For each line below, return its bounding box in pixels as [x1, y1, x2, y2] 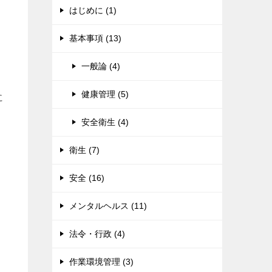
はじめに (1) [69, 5, 117, 16]
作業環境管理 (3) [69, 257, 134, 267]
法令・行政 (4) [69, 229, 125, 239]
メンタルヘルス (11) [69, 201, 147, 211]
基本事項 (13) [69, 33, 121, 44]
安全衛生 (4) [81, 117, 129, 127]
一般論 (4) [81, 61, 120, 72]
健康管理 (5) [81, 89, 129, 100]
